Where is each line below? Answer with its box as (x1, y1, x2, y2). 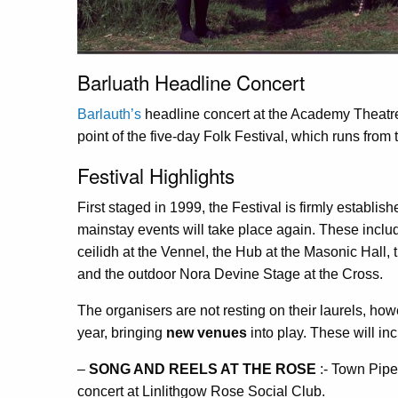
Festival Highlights (77, 161, 235, 190)
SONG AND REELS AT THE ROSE (89, 362, 316, 378)
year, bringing (77, 325, 166, 341)
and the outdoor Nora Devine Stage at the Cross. (77, 267, 383, 283)
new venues (166, 325, 247, 341)
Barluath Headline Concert (77, 68, 305, 97)
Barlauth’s (77, 107, 141, 123)
